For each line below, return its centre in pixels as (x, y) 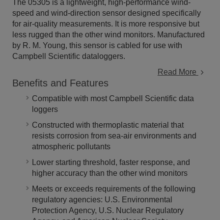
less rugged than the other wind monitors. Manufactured (109, 35)
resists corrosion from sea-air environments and (114, 136)
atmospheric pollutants (71, 147)
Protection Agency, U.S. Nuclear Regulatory (108, 210)
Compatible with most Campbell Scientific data (113, 98)
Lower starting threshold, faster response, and (111, 162)
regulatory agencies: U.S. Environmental (102, 200)
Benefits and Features (60, 83)
